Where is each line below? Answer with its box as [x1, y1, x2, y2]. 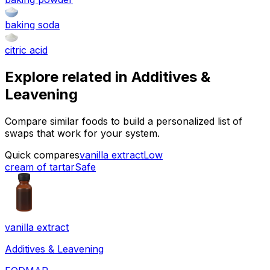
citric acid [5, 44, 48, 57]
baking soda [5, 19, 60, 31]
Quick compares [5, 148, 80, 161]
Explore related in [5, 68, 131, 86]
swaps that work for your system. [5, 127, 160, 139]
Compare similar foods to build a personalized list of [5, 115, 242, 127]
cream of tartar [5, 160, 75, 173]
